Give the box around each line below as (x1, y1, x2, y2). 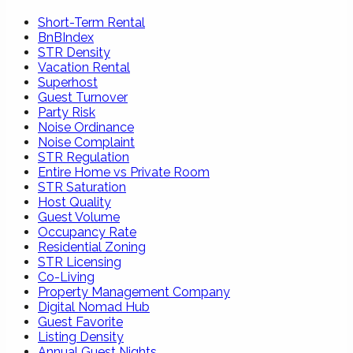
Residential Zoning (38, 239, 146, 255)
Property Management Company (38, 284, 230, 299)
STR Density (38, 44, 110, 60)
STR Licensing (38, 254, 121, 269)
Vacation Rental (38, 59, 130, 75)
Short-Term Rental (38, 14, 145, 30)
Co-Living (38, 269, 95, 284)
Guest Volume (38, 209, 120, 225)
